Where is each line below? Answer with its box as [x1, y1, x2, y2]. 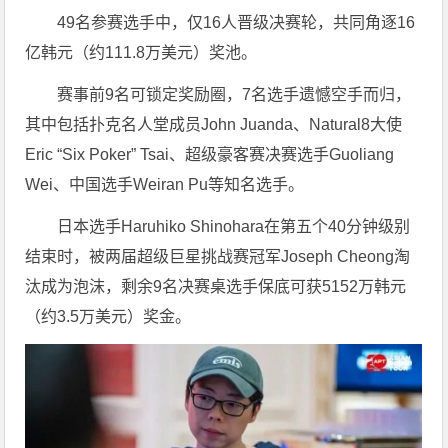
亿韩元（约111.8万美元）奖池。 [25, 43, 258, 61]
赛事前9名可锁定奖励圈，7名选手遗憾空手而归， [57, 85, 412, 103]
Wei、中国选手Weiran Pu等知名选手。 [25, 175, 305, 193]
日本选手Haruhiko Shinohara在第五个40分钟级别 [57, 217, 411, 235]
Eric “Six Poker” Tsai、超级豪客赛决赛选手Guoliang [25, 145, 395, 163]
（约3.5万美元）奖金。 [25, 307, 192, 325]
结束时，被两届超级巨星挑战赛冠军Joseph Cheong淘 [25, 247, 411, 265]
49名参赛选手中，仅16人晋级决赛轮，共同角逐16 [57, 13, 416, 31]
